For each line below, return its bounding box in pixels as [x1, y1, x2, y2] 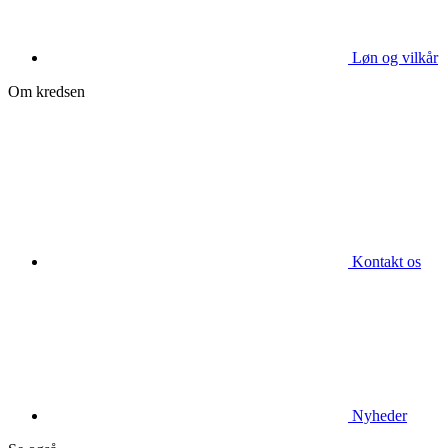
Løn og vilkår [352, 48, 438, 66]
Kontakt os [352, 252, 421, 270]
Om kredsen [8, 82, 85, 100]
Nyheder [352, 406, 407, 424]
